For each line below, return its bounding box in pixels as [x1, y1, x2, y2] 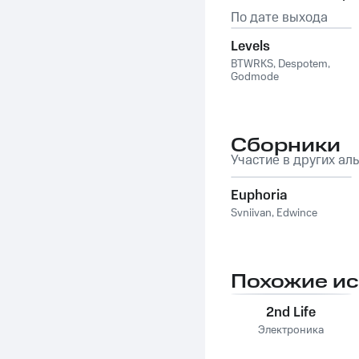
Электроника [258, 322, 325, 338]
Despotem [278, 56, 328, 72]
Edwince [276, 205, 317, 221]
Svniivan [231, 205, 272, 221]
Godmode [231, 69, 279, 85]
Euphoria [231, 186, 288, 205]
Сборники [231, 132, 341, 159]
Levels [231, 37, 270, 56]
